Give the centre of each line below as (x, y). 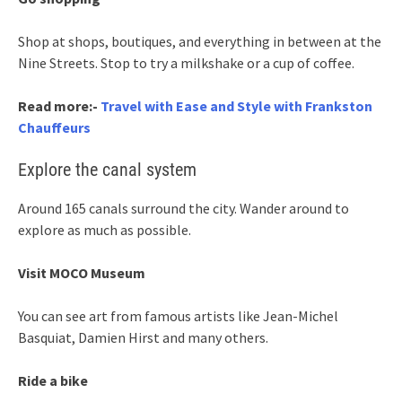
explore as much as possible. (105, 229)
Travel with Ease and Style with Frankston (236, 105)
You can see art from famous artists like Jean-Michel (178, 315)
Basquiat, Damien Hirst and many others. (143, 337)
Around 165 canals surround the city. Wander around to (184, 208)
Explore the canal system (107, 169)
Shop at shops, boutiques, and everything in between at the (200, 41)
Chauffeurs (54, 127)
